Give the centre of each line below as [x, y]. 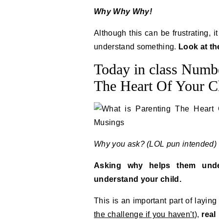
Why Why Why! [123, 11]
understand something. [136, 47]
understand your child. [138, 179]
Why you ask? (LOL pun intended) [155, 144]
